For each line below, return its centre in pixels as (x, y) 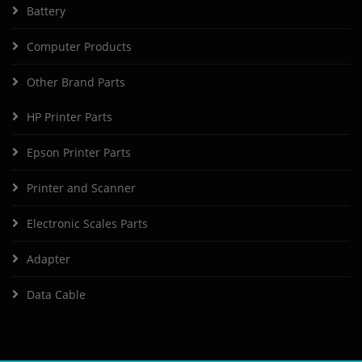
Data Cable (56, 295)
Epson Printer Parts (79, 152)
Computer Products (79, 46)
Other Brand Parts (76, 82)
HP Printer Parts (69, 117)
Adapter (48, 259)
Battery (46, 11)
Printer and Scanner (81, 188)
